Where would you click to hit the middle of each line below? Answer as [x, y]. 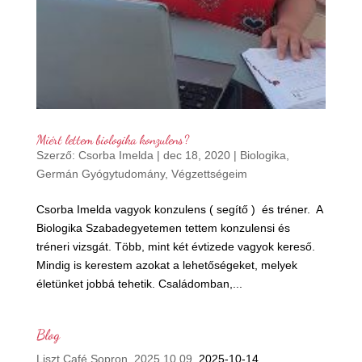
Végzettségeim [209, 173]
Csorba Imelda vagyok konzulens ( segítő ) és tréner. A [179, 209]
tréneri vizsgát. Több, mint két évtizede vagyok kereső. [175, 246]
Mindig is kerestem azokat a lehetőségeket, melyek [166, 265]
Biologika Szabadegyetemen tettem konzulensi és [163, 227]
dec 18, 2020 [196, 155]
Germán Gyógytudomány [100, 173]
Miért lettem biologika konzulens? [112, 139]
